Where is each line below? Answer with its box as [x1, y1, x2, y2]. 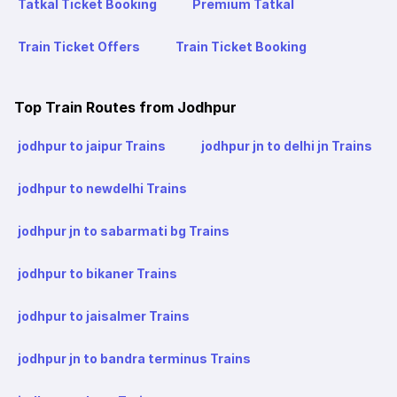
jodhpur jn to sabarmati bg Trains [18, 223, 230, 239]
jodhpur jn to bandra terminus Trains [18, 351, 251, 367]
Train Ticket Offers [18, 39, 140, 55]
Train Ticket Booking [175, 39, 307, 55]
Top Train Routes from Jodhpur [14, 98, 237, 117]
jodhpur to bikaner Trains [18, 266, 177, 282]
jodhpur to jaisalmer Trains [18, 308, 190, 324]
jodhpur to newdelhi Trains [18, 181, 187, 197]
